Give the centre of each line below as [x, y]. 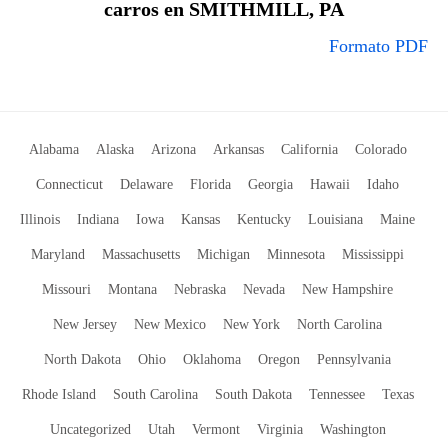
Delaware [146, 184]
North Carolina [339, 324]
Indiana [98, 219]
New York [251, 324]
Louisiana [335, 219]
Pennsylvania [354, 359]
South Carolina [155, 394]
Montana [132, 289]
